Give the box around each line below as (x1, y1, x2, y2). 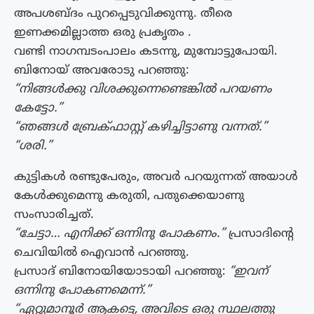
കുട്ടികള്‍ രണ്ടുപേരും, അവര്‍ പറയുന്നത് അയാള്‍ (14, 169, 298, 185)
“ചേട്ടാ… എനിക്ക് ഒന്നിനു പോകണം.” (14, 226, 225, 242)
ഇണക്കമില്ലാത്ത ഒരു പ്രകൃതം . (14, 25, 191, 41)
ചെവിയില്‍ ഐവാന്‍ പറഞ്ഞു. (14, 245, 189, 261)
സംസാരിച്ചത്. (14, 207, 94, 223)
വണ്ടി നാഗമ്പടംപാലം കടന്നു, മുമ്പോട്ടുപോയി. (14, 43, 278, 60)
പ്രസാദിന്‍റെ (225, 226, 294, 242)
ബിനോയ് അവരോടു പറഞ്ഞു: (14, 62, 189, 78)
